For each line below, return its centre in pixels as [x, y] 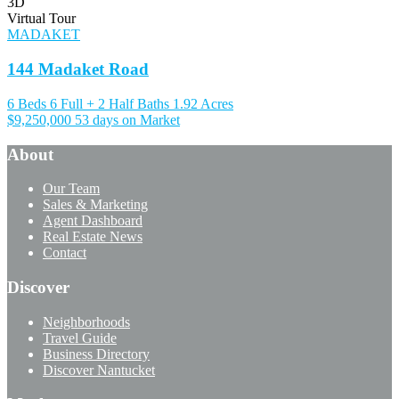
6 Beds [27, 103]
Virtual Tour [41, 19]
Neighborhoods [86, 322]
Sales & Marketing [95, 205]
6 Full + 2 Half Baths [110, 103]
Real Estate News [93, 237]
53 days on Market [127, 119]
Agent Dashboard [93, 221]
